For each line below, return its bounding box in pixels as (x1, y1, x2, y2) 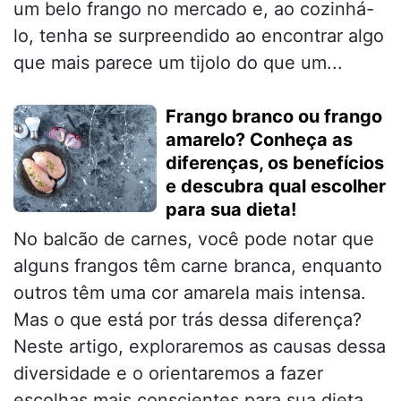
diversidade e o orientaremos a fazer (13, 363, 323, 385)
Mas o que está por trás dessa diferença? (13, 309, 362, 331)
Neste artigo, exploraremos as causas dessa (13, 336, 386, 358)
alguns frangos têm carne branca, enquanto (13, 255, 382, 277)
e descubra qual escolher (166, 175, 386, 198)
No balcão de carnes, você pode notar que (13, 228, 374, 251)
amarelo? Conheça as (166, 129, 353, 151)
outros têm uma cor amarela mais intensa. (13, 282, 366, 304)
